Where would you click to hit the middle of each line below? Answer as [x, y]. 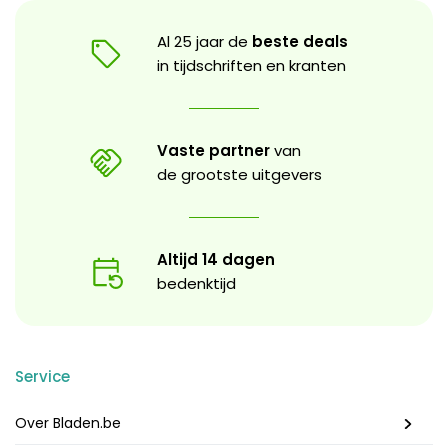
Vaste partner [213, 150]
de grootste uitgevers [239, 174]
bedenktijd [196, 283]
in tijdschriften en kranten [251, 65]
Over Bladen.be [68, 422]
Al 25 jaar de [204, 41]
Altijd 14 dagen [216, 259]
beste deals [300, 41]
